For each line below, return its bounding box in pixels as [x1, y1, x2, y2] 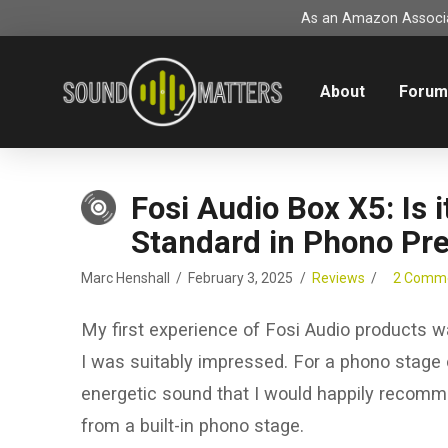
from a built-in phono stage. [80, 415, 304, 436]
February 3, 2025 [188, 270, 294, 286]
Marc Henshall [80, 270, 170, 286]
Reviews [311, 270, 365, 286]
